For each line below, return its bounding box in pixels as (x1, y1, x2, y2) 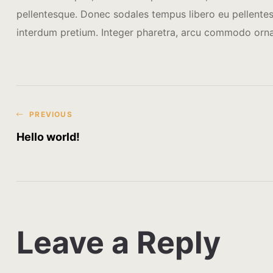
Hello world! (16, 130, 80, 143)
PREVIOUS (29, 110, 73, 119)
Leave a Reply (16, 224, 221, 261)
